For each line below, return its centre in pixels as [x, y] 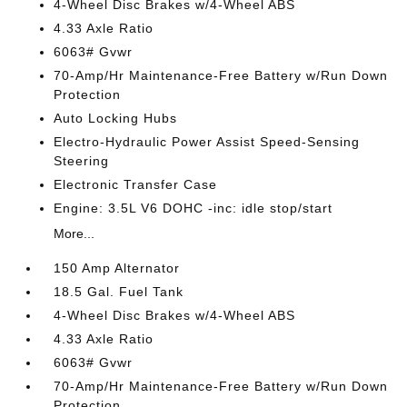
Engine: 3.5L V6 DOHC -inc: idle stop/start [194, 208]
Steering [82, 161]
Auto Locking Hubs [116, 118]
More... [74, 233]
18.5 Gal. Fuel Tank [119, 292]
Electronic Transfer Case [136, 184]
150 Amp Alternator [117, 268]
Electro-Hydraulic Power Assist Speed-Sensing [207, 142]
